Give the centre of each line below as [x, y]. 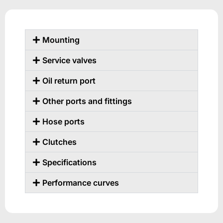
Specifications [70, 163]
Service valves [70, 60]
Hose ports [64, 122]
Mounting [61, 40]
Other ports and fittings [87, 101]
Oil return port [69, 81]
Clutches [60, 142]
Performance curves [81, 183]
